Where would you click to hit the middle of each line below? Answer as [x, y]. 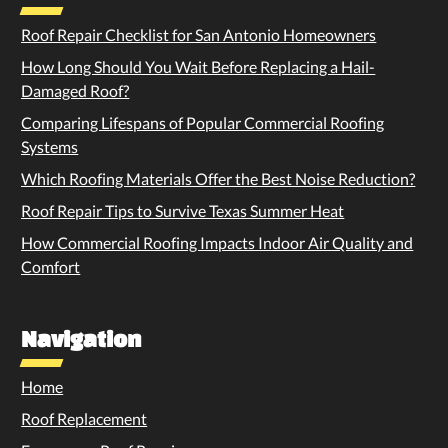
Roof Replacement [84, 418]
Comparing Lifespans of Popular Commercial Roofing [203, 122]
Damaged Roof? [75, 90]
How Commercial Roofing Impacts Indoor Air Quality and [217, 242]
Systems [50, 146]
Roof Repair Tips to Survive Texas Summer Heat [183, 210]
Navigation [81, 338]
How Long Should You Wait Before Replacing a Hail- [198, 66]
